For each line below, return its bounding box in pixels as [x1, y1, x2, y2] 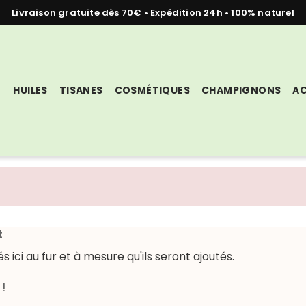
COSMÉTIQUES [114, 83, 191, 97]
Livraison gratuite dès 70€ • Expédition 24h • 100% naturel [12, 5, 294, 19]
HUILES [13, 83, 48, 97]
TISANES [59, 83, 103, 97]
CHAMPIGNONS [201, 83, 281, 97]
